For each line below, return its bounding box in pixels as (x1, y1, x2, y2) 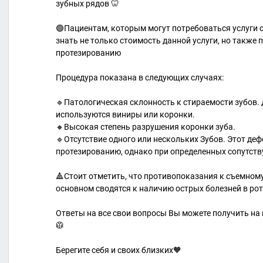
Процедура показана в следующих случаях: (56, 72, 224, 82)
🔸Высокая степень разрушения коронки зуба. (56, 122, 235, 131)
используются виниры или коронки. (56, 109, 195, 119)
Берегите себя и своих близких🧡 (56, 245, 181, 255)
